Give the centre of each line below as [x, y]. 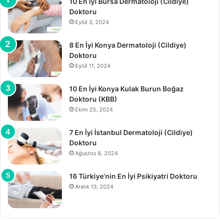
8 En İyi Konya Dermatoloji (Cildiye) [128, 45]
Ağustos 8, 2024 [96, 153]
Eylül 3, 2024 [92, 22]
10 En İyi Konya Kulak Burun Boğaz [126, 89]
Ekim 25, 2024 [94, 110]
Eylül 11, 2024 [93, 66]
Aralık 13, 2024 [94, 187]
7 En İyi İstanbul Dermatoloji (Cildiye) [131, 132]
